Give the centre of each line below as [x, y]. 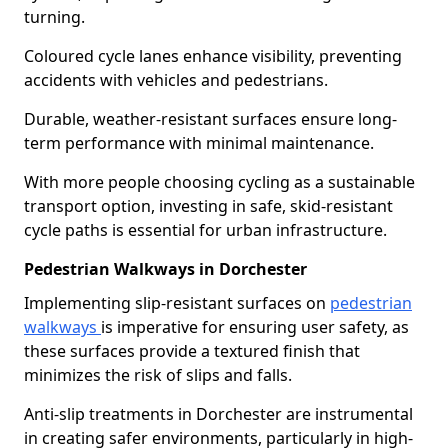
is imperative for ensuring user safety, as [255, 327]
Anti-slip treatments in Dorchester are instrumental [218, 414]
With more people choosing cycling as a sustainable [219, 182]
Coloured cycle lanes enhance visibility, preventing [213, 56]
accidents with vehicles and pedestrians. [176, 80]
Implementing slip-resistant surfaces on [177, 303]
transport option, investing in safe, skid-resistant [208, 206]
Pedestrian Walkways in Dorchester [165, 269]
